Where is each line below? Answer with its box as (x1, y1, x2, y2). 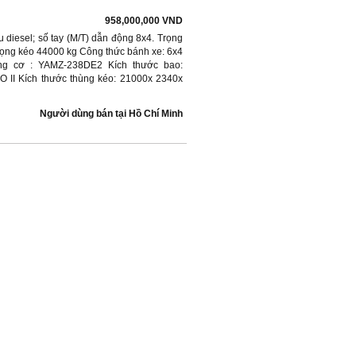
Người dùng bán (40, 108, 113, 119)
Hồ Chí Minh (129, 108, 183, 119)
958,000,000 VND (105, 15, 183, 26)
